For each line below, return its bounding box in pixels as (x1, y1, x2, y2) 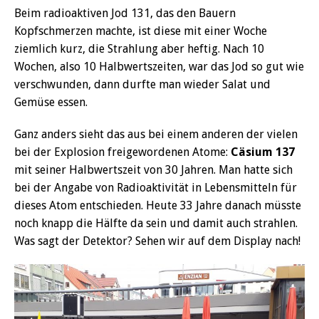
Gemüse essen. (14, 95, 88, 110)
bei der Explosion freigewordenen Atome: (14, 145, 231, 159)
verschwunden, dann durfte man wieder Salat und (14, 78, 271, 92)
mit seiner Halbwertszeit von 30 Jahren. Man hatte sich (14, 163, 293, 177)
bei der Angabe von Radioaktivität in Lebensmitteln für (14, 181, 297, 195)
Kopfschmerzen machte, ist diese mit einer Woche (14, 24, 267, 38)
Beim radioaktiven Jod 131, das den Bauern (14, 6, 236, 21)
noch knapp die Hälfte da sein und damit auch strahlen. (14, 216, 298, 231)
